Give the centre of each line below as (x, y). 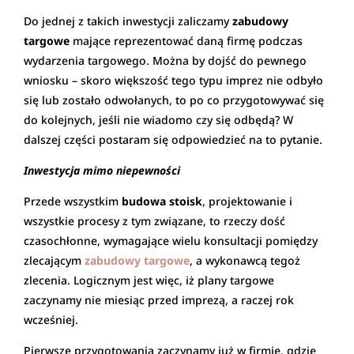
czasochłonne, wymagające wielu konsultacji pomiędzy (171, 240)
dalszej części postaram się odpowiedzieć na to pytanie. (173, 139)
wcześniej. (51, 319)
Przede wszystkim (73, 201)
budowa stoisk (162, 201)
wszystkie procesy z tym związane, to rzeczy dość (154, 220)
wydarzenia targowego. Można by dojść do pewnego (165, 60)
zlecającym (54, 260)
